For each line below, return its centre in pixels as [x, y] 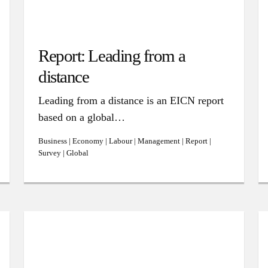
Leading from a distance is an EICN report [131, 100]
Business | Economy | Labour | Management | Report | [125, 141]
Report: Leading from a [112, 56]
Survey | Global [63, 153]
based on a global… [82, 117]
